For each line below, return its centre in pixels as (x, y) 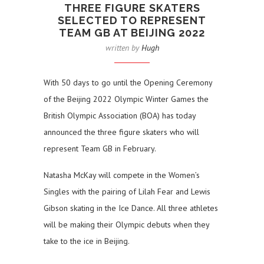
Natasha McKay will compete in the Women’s (122, 175)
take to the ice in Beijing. (87, 241)
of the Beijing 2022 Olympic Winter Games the (126, 99)
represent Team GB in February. (100, 149)
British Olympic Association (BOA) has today (120, 116)
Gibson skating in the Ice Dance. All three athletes (131, 208)
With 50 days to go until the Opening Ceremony (128, 83)
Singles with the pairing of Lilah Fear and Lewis (127, 192)
